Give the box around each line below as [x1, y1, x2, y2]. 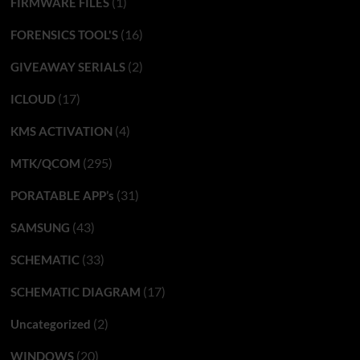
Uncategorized [10, 316, 91, 331]
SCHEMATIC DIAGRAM [10, 284, 141, 299]
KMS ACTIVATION [10, 123, 112, 138]
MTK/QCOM [10, 155, 80, 170]
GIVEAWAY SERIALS [10, 59, 125, 74]
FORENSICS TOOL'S [10, 27, 118, 42]
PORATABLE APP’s [10, 187, 114, 202]
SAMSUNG [10, 219, 70, 235]
